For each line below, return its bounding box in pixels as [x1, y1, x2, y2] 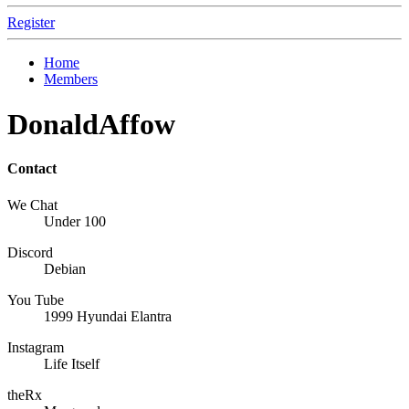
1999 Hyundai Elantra [44, 308, 172, 324]
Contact [7, 161, 57, 177]
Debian [44, 260, 86, 277]
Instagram [7, 339, 64, 355]
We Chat [7, 196, 58, 213]
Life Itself [44, 355, 100, 372]
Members [44, 71, 98, 88]
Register [7, 15, 55, 31]
